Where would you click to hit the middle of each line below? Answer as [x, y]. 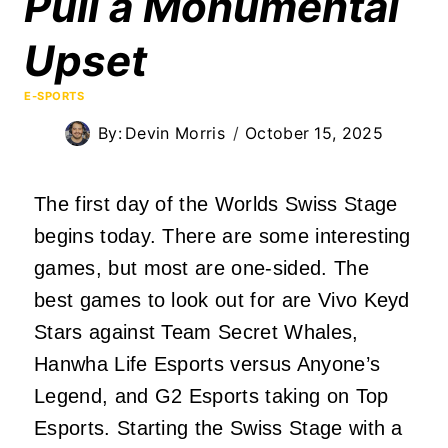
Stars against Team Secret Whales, [196, 331]
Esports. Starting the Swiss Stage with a [218, 427]
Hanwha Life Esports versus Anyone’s [207, 363]
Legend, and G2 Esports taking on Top [211, 395]
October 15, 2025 [314, 132]
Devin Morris [175, 132]
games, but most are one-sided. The [201, 267]
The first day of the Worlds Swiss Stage [216, 203]
